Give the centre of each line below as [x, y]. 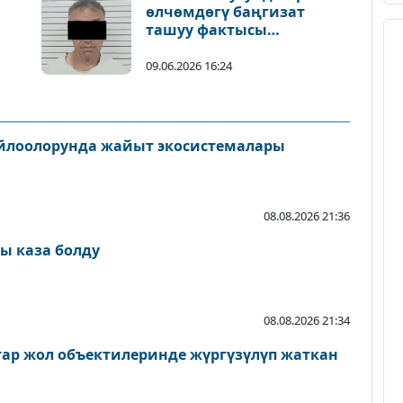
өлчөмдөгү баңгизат [225, 12]
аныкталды [190, 48]
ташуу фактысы [206, 30]
